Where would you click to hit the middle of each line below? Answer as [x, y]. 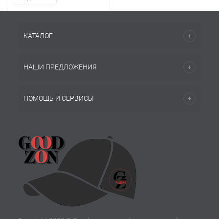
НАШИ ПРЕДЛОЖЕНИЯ [60, 67]
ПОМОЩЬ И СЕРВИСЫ [59, 98]
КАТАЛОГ [38, 36]
